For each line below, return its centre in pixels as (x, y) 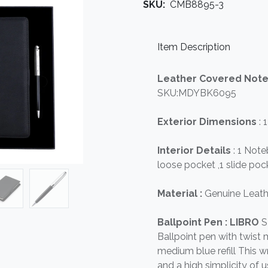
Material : (180, 194)
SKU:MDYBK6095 (197, 93)
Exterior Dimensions (208, 122)
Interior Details (195, 150)
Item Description (194, 47)
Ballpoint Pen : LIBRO (209, 222)
